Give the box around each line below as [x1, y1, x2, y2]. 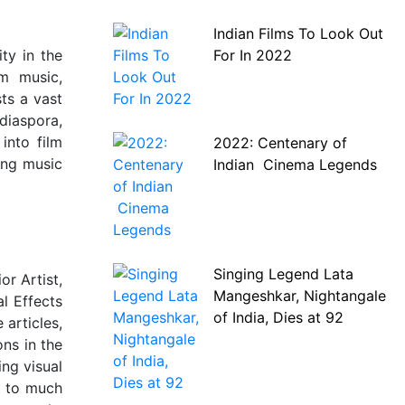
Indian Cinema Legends [212, 155, 377, 174]
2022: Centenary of [212, 134, 347, 152]
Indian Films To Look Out [212, 24, 383, 42]
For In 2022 [212, 46, 292, 64]
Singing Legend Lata [212, 265, 353, 283]
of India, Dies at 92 [212, 308, 344, 326]
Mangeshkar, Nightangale [212, 287, 386, 305]
